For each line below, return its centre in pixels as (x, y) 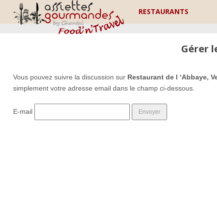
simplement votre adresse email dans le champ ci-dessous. (104, 88)
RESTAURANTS (164, 11)
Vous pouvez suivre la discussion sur (70, 77)
